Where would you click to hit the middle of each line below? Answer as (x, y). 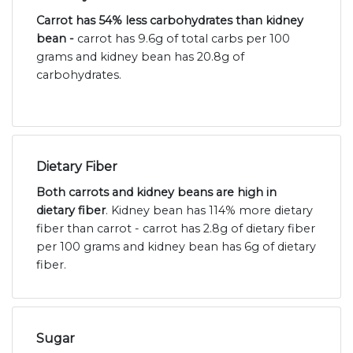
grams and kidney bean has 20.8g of (140, 57)
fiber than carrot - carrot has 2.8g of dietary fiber (176, 229)
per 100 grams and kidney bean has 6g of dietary (176, 247)
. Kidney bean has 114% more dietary (209, 211)
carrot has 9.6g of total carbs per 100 (184, 39)
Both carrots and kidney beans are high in (156, 193)
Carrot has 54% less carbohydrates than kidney (170, 21)
